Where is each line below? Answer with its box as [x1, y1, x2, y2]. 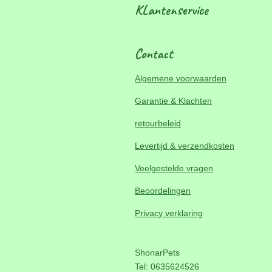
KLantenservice [135, 1, 208, 19]
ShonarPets [135, 248, 180, 257]
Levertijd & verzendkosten [135, 141, 234, 151]
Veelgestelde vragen [135, 163, 213, 173]
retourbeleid [135, 118, 181, 128]
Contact [135, 45, 173, 63]
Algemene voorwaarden [135, 73, 226, 83]
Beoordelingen [135, 186, 191, 195]
